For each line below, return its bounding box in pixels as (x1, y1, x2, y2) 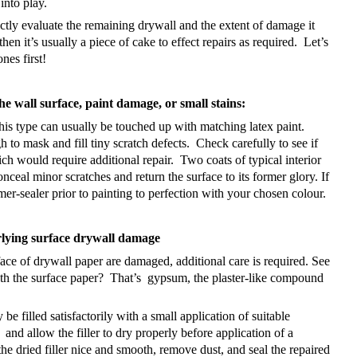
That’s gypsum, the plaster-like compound (110, 270, 324, 284)
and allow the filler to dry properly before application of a (6, 326, 293, 340)
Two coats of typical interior (180, 152, 321, 167)
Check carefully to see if (196, 135, 318, 150)
